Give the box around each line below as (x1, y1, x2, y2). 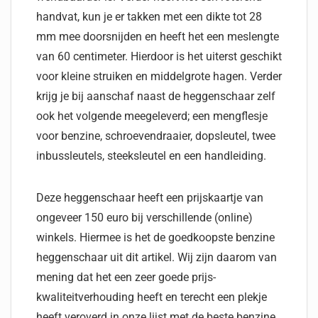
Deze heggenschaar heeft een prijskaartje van (36, 191, 263, 204)
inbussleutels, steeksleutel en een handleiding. (36, 149, 266, 163)
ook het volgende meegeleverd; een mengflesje (36, 109, 268, 123)
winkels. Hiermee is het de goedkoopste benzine (36, 231, 275, 244)
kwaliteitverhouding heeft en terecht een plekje (36, 290, 267, 304)
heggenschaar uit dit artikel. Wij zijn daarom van (36, 251, 277, 264)
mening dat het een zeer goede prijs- (36, 270, 216, 284)
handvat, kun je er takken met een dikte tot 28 (36, 10, 262, 23)
